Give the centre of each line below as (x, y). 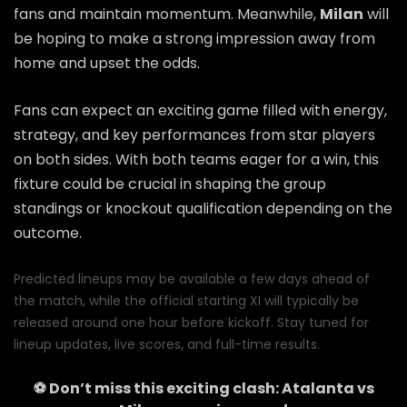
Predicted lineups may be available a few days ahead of (192, 278)
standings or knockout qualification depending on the (203, 208)
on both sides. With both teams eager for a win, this (196, 159)
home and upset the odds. (107, 63)
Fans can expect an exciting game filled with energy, (200, 110)
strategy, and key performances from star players (194, 134)
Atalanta (318, 388)
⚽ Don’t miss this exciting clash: (157, 388)
